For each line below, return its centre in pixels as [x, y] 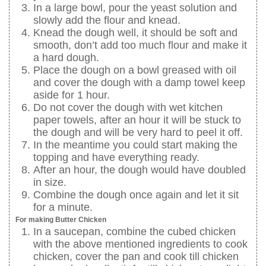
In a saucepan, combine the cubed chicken [134, 231]
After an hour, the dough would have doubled [140, 170]
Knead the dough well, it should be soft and [135, 32]
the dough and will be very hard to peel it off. [138, 132]
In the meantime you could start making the [135, 145]
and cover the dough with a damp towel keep [139, 82]
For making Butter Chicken [61, 219]
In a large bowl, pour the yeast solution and [135, 7]
